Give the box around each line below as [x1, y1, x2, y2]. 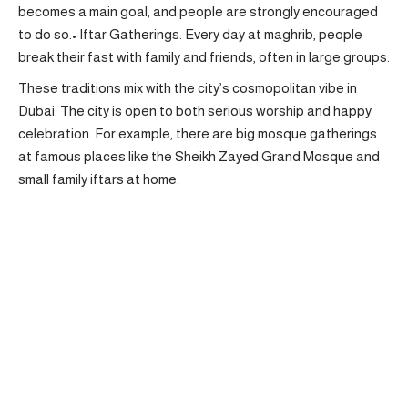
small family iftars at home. [18, 170, 179, 187]
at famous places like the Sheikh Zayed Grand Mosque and [18, 148, 380, 164]
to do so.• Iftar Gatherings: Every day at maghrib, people [18, 26, 362, 43]
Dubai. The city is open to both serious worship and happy [18, 102, 372, 118]
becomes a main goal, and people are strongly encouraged [18, 4, 378, 20]
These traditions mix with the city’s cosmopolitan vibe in [18, 79, 357, 96]
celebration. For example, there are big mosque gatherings [18, 125, 377, 141]
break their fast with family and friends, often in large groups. [18, 49, 390, 66]
